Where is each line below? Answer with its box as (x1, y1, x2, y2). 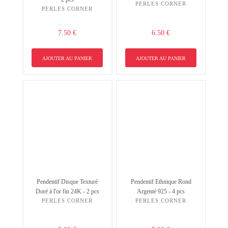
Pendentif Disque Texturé (37, 178, 98, 185)
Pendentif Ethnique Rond (130, 178, 191, 185)
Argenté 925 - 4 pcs (137, 187, 185, 195)
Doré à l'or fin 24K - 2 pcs (35, 187, 99, 195)
